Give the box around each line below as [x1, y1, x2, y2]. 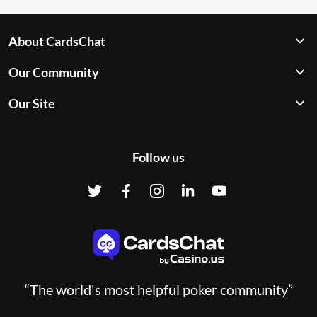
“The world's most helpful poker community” [24, 280, 293, 298]
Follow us [132, 149, 185, 166]
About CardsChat [8, 33, 105, 50]
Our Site [8, 96, 55, 112]
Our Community [8, 64, 99, 81]
